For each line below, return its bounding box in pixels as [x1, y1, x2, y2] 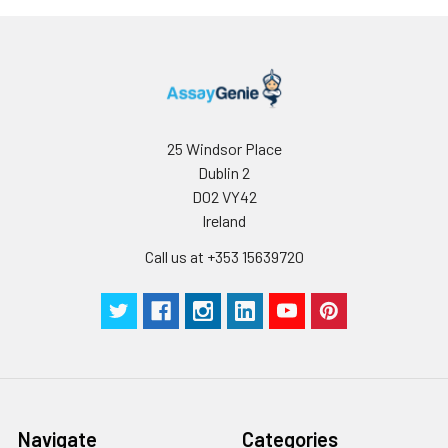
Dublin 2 [198, 162, 250, 182]
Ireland [202, 210, 246, 230]
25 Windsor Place [166, 138, 282, 158]
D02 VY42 [191, 186, 257, 206]
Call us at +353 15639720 [144, 246, 304, 266]
